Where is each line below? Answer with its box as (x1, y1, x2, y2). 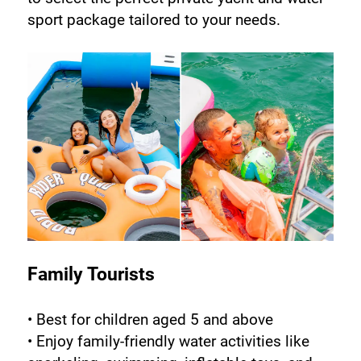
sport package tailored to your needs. (27, 10, 280, 29)
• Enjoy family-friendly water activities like (27, 332, 309, 351)
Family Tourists (27, 263, 155, 286)
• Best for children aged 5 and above (27, 310, 273, 330)
